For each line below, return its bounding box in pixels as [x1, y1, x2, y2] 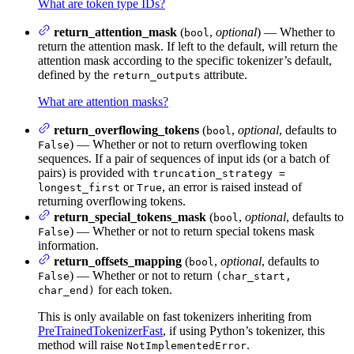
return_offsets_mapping [54, 254, 182, 269]
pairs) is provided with [38, 166, 153, 180]
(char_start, [216, 270, 292, 283]
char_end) [38, 284, 95, 297]
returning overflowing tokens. [38, 194, 186, 209]
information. [38, 239, 99, 253]
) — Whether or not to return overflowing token [70, 137, 307, 152]
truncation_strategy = [153, 168, 285, 180]
